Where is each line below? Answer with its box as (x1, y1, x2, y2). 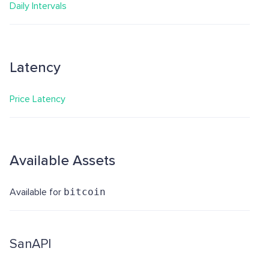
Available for (10, 186, 64, 198)
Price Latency (10, 93, 65, 105)
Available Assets (10, 152, 115, 169)
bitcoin (64, 186, 106, 198)
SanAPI (10, 236, 51, 252)
